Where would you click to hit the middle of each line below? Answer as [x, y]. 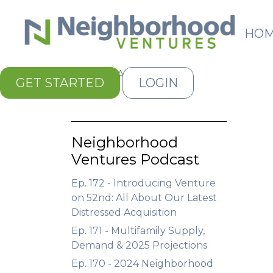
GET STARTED [60, 83]
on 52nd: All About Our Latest [144, 198]
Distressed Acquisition [124, 212]
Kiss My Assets [114, 74]
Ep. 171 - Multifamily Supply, [138, 231]
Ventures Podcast [135, 159]
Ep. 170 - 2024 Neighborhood [142, 264]
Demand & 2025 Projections [139, 245]
